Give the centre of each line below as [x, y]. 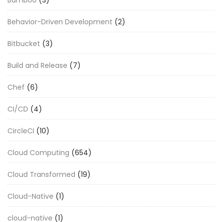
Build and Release [37, 65]
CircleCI [21, 131]
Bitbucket [24, 43]
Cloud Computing [38, 152]
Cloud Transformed [41, 174]
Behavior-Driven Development [60, 22]
